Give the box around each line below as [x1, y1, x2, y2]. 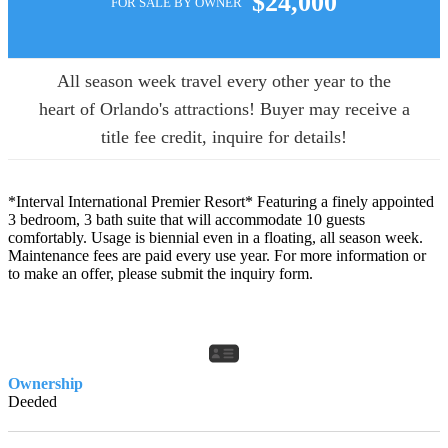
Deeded [8, 393, 57, 411]
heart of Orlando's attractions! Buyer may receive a [38, 99, 410, 120]
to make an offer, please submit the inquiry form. [8, 265, 313, 283]
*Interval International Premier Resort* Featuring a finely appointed [8, 193, 434, 211]
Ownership [8, 375, 83, 393]
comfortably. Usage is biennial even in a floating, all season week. [8, 229, 423, 247]
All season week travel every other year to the [57, 71, 391, 92]
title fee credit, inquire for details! [101, 127, 347, 148]
